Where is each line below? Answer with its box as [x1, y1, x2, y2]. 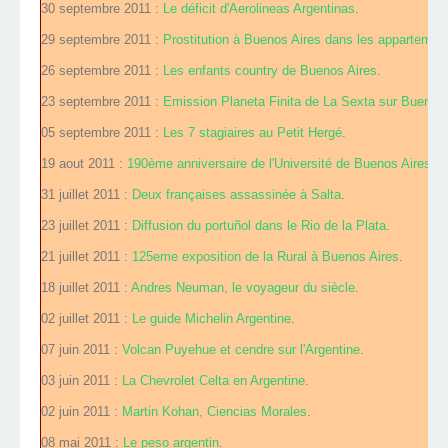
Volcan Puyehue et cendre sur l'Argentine [122, 342, 360, 358]
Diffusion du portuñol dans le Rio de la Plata [132, 218, 386, 234]
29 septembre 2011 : [41, 32, 163, 48]
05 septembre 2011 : [41, 125, 163, 141]
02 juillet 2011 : [41, 311, 132, 327]
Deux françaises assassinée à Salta [132, 187, 341, 203]
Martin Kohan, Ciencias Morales [122, 404, 307, 420]
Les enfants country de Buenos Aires [163, 63, 377, 79]
